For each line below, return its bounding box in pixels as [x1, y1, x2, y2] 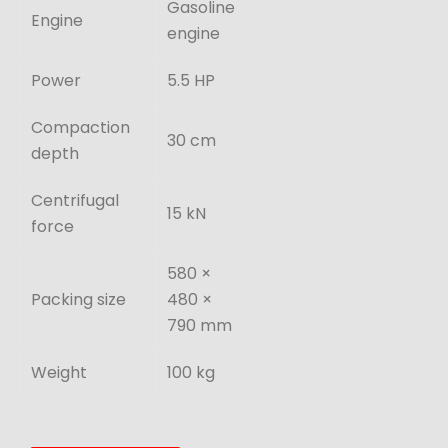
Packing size [31, 287, 126, 311]
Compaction [31, 115, 130, 139]
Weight [31, 360, 87, 384]
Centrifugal [31, 188, 119, 212]
